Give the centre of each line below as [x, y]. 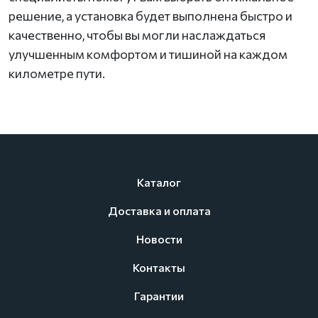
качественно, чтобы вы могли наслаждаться [137, 34]
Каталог [159, 182]
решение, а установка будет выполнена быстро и [150, 15]
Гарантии [159, 295]
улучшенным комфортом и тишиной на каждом [148, 54]
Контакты [159, 267]
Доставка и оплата [159, 210]
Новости [159, 238]
